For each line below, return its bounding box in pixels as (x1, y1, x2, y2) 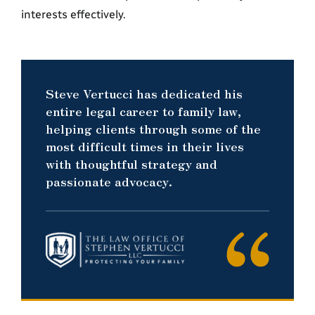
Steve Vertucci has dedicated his (46, 84, 243, 102)
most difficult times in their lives (46, 137, 244, 155)
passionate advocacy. (46, 172, 172, 190)
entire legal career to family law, (46, 102, 241, 120)
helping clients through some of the (46, 120, 261, 137)
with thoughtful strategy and (46, 155, 217, 172)
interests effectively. (21, 8, 126, 21)
